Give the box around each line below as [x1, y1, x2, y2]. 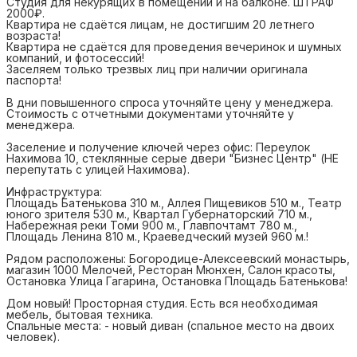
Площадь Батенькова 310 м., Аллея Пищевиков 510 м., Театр [6, 196, 342, 210]
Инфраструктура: [6, 185, 102, 198]
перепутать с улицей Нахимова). [6, 163, 190, 176]
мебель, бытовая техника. [6, 308, 153, 321]
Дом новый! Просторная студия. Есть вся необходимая [6, 296, 318, 310]
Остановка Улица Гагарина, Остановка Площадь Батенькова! [6, 274, 347, 288]
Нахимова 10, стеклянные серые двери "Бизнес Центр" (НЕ [6, 151, 339, 165]
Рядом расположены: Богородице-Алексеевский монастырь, [6, 252, 350, 265]
